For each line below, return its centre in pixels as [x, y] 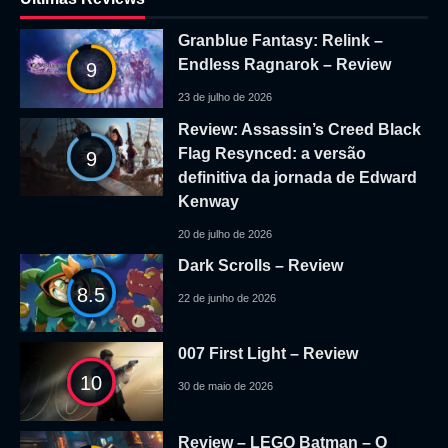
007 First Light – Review [267, 354]
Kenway [208, 201]
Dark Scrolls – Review [260, 265]
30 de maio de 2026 [225, 386]
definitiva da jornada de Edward [297, 177]
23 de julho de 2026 [224, 97]
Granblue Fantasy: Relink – [280, 41]
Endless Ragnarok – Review [284, 65]
